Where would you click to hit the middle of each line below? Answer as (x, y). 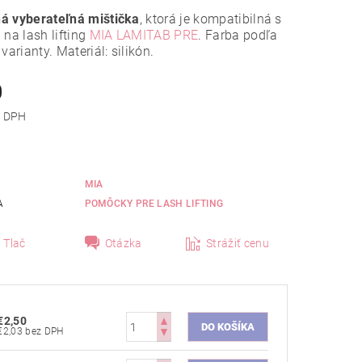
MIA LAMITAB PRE (144, 36)
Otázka (123, 244)
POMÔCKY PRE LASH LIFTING (154, 204)
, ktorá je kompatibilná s (210, 19)
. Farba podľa (238, 36)
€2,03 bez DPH (44, 332)
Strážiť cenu (238, 244)
